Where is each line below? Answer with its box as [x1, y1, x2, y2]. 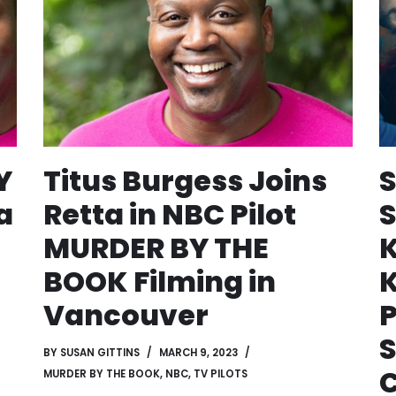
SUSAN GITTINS [60, 346, 140, 361]
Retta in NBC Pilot [43, 194, 296, 235]
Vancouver [43, 295, 209, 336]
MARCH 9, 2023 [159, 346, 238, 361]
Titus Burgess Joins [43, 161, 327, 202]
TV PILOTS [194, 367, 247, 382]
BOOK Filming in [43, 262, 276, 302]
